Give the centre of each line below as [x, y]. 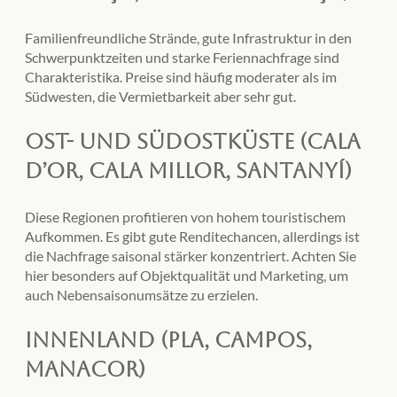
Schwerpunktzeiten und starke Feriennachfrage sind [182, 58]
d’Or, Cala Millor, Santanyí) [188, 171]
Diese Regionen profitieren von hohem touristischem [185, 217]
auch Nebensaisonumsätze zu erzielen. [141, 295]
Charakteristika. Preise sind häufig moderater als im [181, 77]
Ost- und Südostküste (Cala [193, 142]
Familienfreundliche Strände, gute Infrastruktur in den [188, 38]
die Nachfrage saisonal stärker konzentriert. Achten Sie [191, 256]
